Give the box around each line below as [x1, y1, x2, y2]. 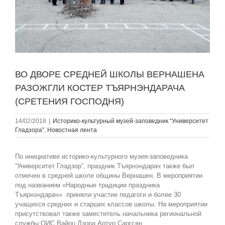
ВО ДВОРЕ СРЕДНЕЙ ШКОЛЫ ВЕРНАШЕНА [15, 69, 204, 79]
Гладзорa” [15, 126, 44, 134]
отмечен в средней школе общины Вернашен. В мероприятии [15, 171, 202, 179]
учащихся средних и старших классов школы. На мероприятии [15, 200, 207, 208]
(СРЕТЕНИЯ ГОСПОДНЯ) [15, 96, 124, 106]
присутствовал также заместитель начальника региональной [15, 209, 201, 217]
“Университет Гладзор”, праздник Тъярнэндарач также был [15, 162, 194, 170]
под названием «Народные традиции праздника [15, 181, 160, 189]
